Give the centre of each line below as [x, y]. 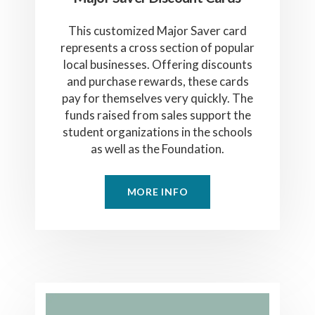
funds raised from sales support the [157, 115]
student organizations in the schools [157, 132]
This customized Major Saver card [157, 31]
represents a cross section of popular [157, 48]
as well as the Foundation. [157, 149]
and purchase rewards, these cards [157, 82]
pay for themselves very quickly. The [157, 98]
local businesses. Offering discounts [157, 65]
